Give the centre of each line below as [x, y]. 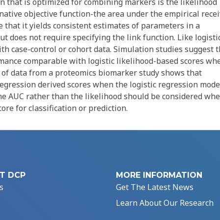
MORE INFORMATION [159, 175]
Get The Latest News [155, 187]
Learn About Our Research [165, 203]
